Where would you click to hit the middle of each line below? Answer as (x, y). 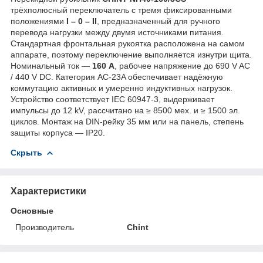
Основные (32, 210)
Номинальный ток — (51, 65)
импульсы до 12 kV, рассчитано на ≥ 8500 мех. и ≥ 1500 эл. (125, 110)
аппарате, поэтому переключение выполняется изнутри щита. (131, 54)
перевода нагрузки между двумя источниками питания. (117, 32)
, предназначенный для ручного (159, 21)
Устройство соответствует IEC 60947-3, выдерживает (112, 99)
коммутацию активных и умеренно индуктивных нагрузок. (122, 88)
